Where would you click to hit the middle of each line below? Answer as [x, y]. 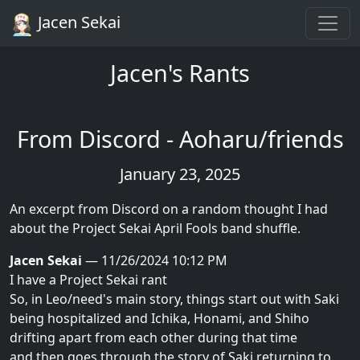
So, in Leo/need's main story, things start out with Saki [174, 299]
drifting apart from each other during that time [153, 337]
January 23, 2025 [180, 174]
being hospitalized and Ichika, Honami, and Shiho [160, 318]
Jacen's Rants [180, 72]
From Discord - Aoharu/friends [180, 138]
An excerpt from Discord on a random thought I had [169, 209]
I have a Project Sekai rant [88, 279]
